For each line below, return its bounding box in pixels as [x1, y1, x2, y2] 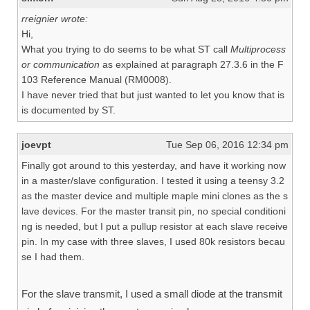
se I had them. [21, 251, 84, 262]
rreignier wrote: [21, 13, 88, 24]
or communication [21, 59, 100, 70]
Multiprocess [230, 44, 286, 55]
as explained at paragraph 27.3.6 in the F [100, 59, 284, 70]
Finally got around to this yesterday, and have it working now [21, 160, 286, 171]
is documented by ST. [21, 104, 116, 116]
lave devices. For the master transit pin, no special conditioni [21, 206, 286, 217]
